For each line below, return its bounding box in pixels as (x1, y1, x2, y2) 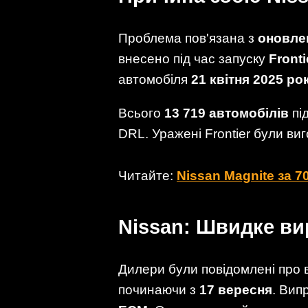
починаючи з (118, 282, 199, 297)
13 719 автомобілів (164, 105, 289, 120)
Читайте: (118, 168, 177, 184)
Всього (118, 105, 164, 120)
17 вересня (199, 282, 272, 297)
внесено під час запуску (118, 51, 269, 66)
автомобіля (118, 71, 191, 87)
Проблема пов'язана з (118, 30, 258, 45)
